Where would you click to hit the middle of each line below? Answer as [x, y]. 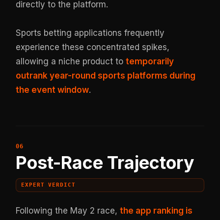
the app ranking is [156, 210]
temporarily [150, 61]
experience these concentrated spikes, [93, 47]
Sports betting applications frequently [90, 33]
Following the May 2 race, [68, 210]
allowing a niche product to [71, 61]
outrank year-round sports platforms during [106, 75]
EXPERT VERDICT [48, 185]
